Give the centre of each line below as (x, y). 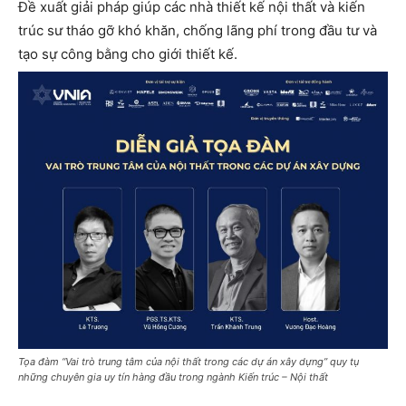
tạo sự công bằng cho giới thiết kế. (128, 53)
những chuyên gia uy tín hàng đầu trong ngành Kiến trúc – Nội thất (173, 377)
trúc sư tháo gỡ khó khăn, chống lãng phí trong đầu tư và (198, 30)
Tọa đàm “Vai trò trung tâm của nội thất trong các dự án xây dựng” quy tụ (188, 361)
